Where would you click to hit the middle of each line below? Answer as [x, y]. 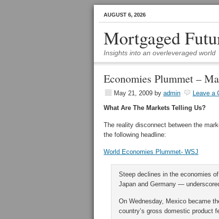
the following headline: [135, 135]
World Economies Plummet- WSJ [151, 152]
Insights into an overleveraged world [160, 53]
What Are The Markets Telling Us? [155, 108]
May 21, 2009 [133, 93]
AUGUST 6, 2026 [125, 15]
